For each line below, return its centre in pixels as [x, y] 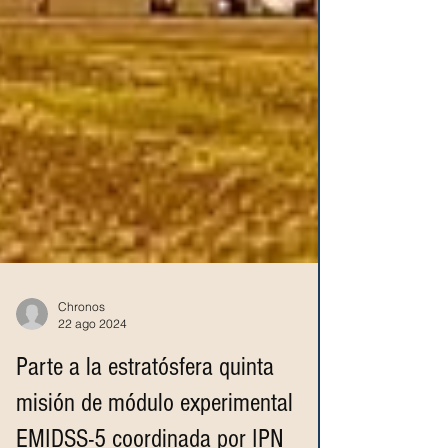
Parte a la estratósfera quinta [145, 415]
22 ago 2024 [92, 371]
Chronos [81, 354]
